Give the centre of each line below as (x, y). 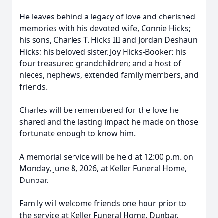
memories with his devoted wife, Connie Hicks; (105, 28)
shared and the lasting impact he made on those (109, 122)
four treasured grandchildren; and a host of (100, 63)
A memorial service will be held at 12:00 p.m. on (106, 157)
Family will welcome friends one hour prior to (103, 203)
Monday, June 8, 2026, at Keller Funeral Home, (103, 168)
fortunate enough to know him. (78, 133)
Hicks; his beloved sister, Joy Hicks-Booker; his (103, 52)
